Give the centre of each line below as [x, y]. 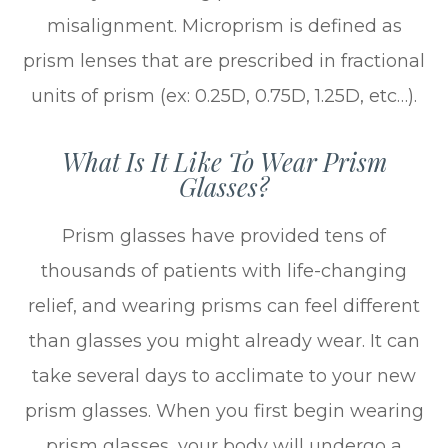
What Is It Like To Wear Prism [224, 161]
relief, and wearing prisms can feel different [224, 305]
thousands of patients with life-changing [224, 270]
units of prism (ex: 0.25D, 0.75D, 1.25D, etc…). [224, 95]
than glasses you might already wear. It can [224, 340]
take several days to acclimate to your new [224, 375]
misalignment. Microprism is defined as [224, 25]
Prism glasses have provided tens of [224, 235]
